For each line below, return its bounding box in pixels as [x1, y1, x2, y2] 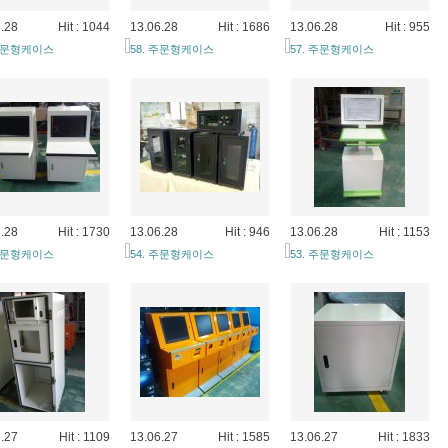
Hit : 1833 [377, 430, 430, 444]
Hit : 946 [224, 225, 270, 239]
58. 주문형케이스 [129, 43, 214, 55]
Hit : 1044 [57, 20, 110, 34]
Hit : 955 [384, 20, 430, 34]
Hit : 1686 [217, 20, 270, 34]
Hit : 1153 [378, 225, 430, 239]
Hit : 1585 [217, 430, 270, 444]
